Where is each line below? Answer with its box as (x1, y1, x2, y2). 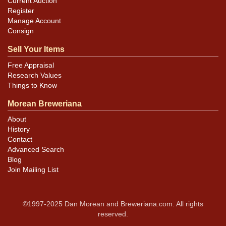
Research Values (8, 71, 62, 79)
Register (8, 7, 34, 15)
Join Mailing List (8, 165, 59, 174)
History (8, 125, 30, 133)
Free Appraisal (8, 61, 54, 69)
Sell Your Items (8, 45, 65, 54)
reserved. (98, 210, 128, 218)
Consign (8, 27, 34, 35)
